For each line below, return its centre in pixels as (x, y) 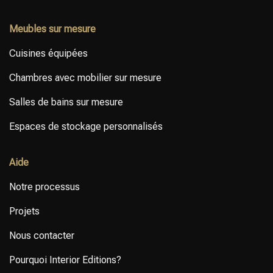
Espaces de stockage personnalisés (86, 126)
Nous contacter (41, 236)
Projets (24, 211)
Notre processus (44, 187)
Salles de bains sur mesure (66, 102)
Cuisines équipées (48, 53)
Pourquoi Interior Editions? (65, 260)
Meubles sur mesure (52, 29)
